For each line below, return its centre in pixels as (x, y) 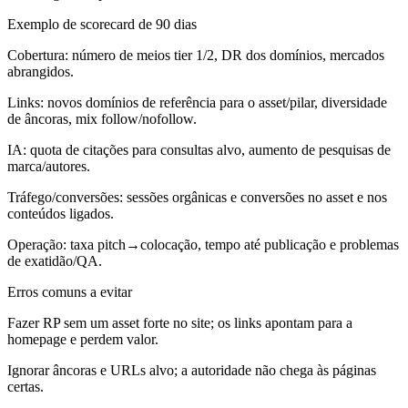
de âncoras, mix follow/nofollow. (102, 118)
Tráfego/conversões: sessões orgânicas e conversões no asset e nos (197, 197)
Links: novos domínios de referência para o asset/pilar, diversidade (197, 102)
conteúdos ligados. (61, 213)
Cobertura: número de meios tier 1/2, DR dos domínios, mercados (196, 55)
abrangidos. (41, 71)
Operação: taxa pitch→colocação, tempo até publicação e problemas (203, 244)
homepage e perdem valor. (83, 339)
